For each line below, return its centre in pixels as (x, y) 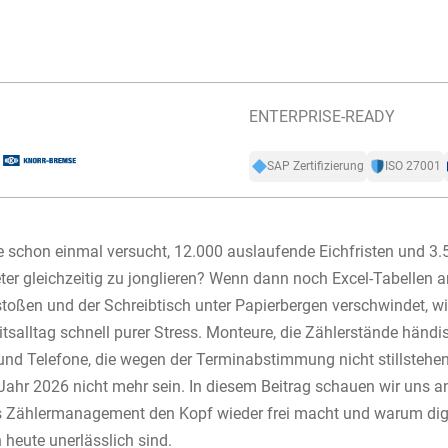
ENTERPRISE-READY (321, 116)
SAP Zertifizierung (315, 166)
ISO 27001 (412, 166)
